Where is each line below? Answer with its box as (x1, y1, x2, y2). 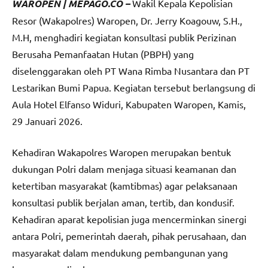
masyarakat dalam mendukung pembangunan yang (12, 246, 228, 259)
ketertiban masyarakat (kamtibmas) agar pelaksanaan (12, 179, 237, 192)
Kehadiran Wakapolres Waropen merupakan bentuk (12, 146, 231, 159)
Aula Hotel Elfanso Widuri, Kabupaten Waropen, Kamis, (12, 98, 246, 111)
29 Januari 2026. (12, 115, 83, 127)
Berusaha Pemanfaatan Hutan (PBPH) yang (12, 48, 194, 60)
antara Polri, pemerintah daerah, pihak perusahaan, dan (12, 230, 246, 242)
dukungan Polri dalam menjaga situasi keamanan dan (12, 163, 236, 175)
